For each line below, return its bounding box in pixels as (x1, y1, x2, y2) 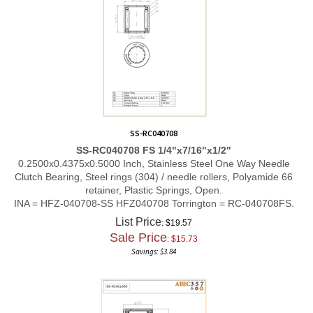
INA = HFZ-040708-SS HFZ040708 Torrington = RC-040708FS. (13, 189, 294, 201)
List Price (115, 208, 161, 220)
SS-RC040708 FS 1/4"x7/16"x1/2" (76, 136, 231, 148)
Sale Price (110, 223, 167, 237)
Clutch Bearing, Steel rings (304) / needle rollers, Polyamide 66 (15, 163, 293, 175)
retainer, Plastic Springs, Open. (85, 176, 222, 188)
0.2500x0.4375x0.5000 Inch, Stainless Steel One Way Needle (17, 150, 290, 161)
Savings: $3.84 (131, 239, 176, 249)
